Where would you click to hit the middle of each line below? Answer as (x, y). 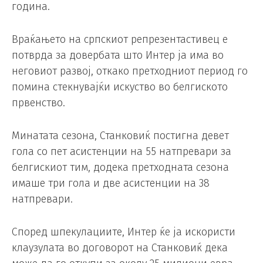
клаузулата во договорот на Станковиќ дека (120, 247)
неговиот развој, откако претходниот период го (130, 71)
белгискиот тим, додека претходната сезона (120, 168)
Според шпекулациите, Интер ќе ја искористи (124, 232)
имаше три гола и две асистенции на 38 (111, 183)
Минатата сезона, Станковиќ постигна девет (120, 136)
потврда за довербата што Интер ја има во (118, 55)
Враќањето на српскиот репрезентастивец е (120, 40)
